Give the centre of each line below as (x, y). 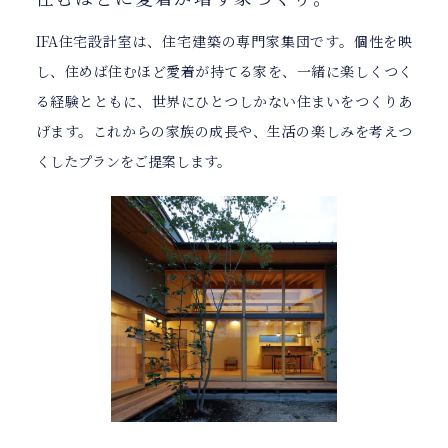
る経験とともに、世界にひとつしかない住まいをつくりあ (224, 100)
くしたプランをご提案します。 (133, 160)
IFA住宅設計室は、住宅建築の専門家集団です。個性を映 (224, 40)
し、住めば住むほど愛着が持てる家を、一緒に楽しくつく (224, 70)
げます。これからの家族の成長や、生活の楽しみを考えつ (224, 130)
